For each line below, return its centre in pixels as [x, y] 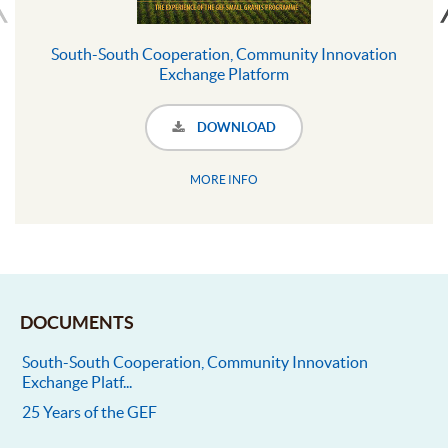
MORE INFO [224, 179]
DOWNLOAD [235, 127]
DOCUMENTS [77, 322]
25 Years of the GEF [89, 411]
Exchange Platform [224, 73]
